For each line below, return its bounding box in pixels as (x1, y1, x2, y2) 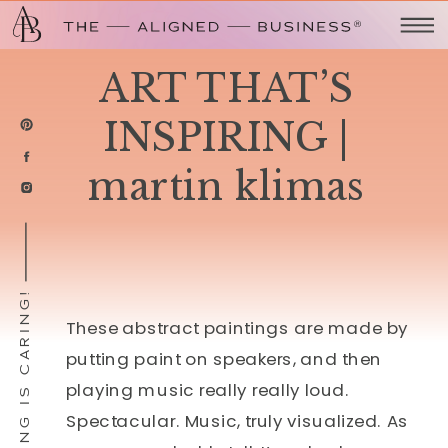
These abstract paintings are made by (65, 315, 409, 340)
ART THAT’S (99, 65, 353, 112)
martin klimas (88, 163, 364, 210)
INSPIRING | (102, 114, 350, 161)
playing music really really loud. (65, 377, 350, 402)
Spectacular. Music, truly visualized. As (65, 408, 409, 433)
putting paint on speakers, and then (65, 346, 382, 371)
